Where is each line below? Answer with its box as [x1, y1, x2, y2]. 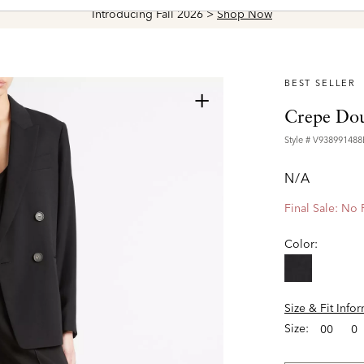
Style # [284, 134, 313, 145]
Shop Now [217, 6, 272, 21]
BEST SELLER [284, 77, 357, 89]
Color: [284, 236, 318, 251]
